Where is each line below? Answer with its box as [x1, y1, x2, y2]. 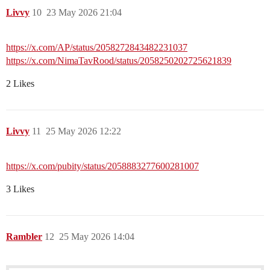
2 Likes [6, 78, 34, 89]
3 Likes [6, 184, 34, 195]
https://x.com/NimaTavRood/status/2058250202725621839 [6, 55, 231, 66]
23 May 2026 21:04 [46, 7, 122, 18]
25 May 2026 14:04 [59, 231, 134, 242]
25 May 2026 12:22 [46, 126, 121, 137]
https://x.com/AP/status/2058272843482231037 [6, 42, 187, 53]
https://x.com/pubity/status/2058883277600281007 [6, 161, 199, 172]
